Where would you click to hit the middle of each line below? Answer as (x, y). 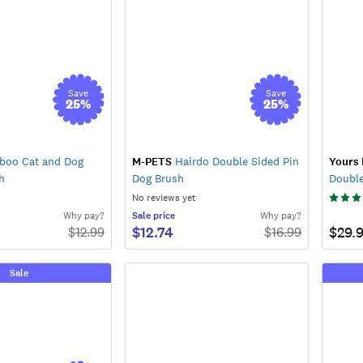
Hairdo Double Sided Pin (235, 161)
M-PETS (152, 161)
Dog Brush (158, 178)
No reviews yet (164, 197)
